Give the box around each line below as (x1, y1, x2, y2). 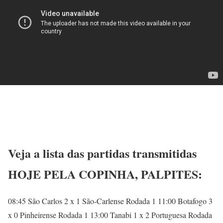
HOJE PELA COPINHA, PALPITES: (8, 165, 202, 183)
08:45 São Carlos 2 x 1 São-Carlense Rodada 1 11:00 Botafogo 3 (8, 196, 213, 207)
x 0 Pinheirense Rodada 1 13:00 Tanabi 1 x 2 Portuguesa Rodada (8, 210, 212, 221)
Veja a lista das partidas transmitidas (8, 144, 197, 162)
